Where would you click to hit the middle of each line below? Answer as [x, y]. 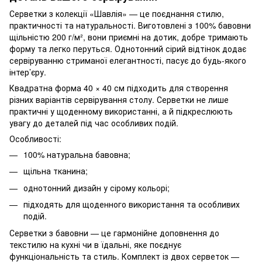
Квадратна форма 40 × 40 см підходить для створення [119, 87]
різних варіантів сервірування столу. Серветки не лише [119, 99]
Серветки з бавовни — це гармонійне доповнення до [114, 232]
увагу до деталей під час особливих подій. [94, 123]
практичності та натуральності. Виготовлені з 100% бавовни [130, 25]
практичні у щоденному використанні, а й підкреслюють [121, 111]
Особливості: [35, 138]
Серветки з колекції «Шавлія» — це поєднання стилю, [117, 13]
